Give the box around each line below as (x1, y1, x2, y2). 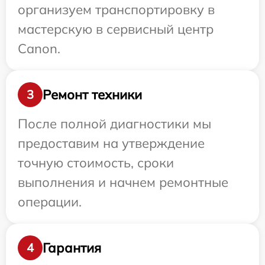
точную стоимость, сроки (18, 154, 174, 171)
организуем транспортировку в (18, 1, 215, 18)
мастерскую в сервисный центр (18, 21, 214, 37)
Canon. (18, 40, 60, 57)
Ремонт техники (43, 86, 142, 103)
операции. (18, 193, 82, 210)
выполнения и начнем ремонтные (18, 174, 228, 190)
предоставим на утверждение (18, 135, 205, 151)
